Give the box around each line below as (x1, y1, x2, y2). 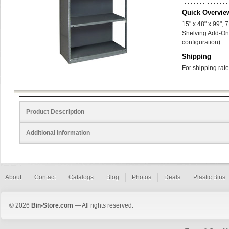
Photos (132, 174, 151, 181)
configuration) (182, 39, 220, 46)
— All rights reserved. (73, 202, 133, 209)
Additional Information (26, 129, 90, 136)
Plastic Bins (193, 174, 225, 181)
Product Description (26, 108, 84, 116)
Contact (34, 174, 56, 181)
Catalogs (68, 174, 94, 181)
